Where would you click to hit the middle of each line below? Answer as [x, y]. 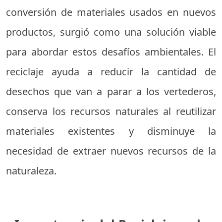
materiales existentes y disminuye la [111, 131]
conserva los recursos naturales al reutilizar [111, 111]
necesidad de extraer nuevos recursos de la [111, 151]
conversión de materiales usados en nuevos [111, 12]
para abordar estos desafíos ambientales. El [111, 52]
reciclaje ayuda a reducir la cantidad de [111, 72]
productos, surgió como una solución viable [111, 32]
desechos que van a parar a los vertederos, [111, 92]
